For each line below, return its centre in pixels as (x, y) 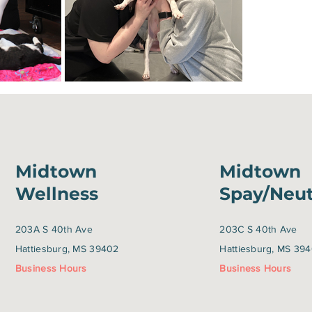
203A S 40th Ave (54, 229)
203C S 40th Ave (258, 229)
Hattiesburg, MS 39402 (67, 249)
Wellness (56, 194)
